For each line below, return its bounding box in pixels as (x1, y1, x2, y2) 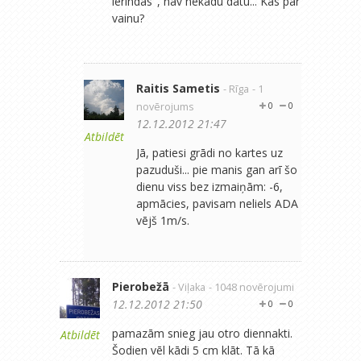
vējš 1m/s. (136, 212, 189, 228)
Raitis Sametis (136, 80, 220, 96)
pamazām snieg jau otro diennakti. (112, 325, 293, 341)
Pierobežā (112, 278, 169, 294)
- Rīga (223, 81, 249, 96)
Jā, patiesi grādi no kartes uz (136, 144, 283, 160)
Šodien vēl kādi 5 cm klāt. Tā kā (112, 342, 275, 358)
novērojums (136, 99, 194, 114)
